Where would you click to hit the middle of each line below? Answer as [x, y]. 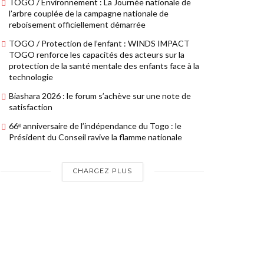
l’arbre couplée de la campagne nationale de [89, 13]
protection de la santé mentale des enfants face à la [104, 65]
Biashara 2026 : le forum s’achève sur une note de [100, 95]
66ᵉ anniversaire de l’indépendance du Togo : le [95, 126]
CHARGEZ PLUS [102, 171]
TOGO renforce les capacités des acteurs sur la [97, 54]
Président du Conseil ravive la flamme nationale [95, 137]
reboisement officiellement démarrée [77, 24]
